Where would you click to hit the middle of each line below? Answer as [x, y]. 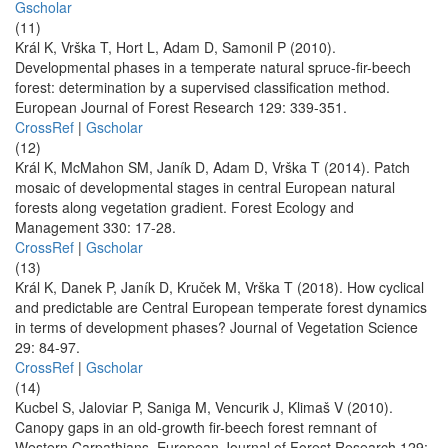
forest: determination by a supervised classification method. [202, 87]
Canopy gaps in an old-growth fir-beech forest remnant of [196, 427]
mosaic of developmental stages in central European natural [205, 187]
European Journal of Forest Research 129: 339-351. [181, 107]
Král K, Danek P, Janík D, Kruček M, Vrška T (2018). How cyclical [219, 287]
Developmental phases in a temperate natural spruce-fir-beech [213, 67]
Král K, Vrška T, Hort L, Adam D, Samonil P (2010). [175, 47]
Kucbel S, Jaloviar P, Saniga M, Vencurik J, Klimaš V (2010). [204, 407]
